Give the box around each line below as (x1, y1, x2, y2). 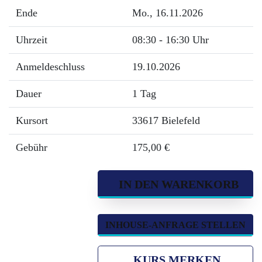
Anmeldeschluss (16, 61, 85, 73)
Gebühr (16, 142, 47, 153)
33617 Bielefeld (132, 115, 200, 126)
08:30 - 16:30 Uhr (132, 34, 209, 46)
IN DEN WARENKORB (112, 178, 239, 191)
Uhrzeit (16, 34, 47, 46)
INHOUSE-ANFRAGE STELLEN (105, 220, 246, 230)
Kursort (16, 115, 48, 126)
